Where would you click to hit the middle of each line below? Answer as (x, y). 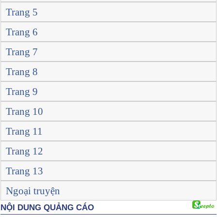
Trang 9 (22, 92)
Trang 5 (22, 12)
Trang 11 (24, 131)
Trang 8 (22, 72)
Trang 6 (22, 32)
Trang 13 (24, 171)
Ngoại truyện (33, 191)
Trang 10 (24, 111)
